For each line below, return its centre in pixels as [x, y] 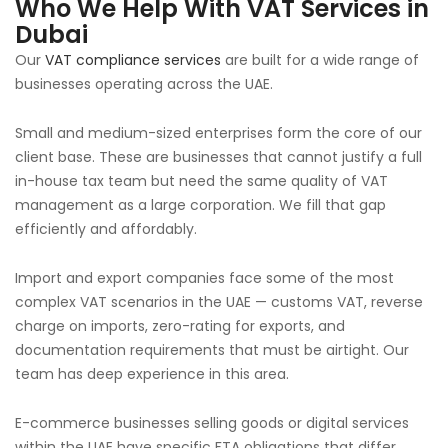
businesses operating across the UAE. [144, 84]
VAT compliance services [133, 60]
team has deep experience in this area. [152, 374]
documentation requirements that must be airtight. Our [212, 350]
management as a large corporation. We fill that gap [200, 205]
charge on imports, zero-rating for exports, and [180, 326]
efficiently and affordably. [106, 229]
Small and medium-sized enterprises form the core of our [218, 133]
